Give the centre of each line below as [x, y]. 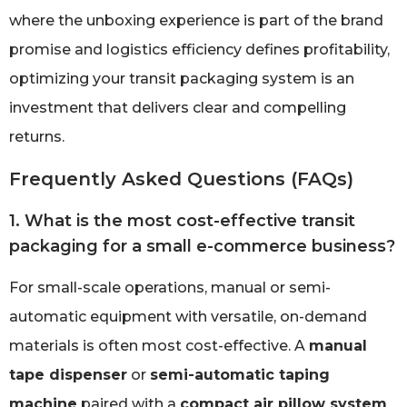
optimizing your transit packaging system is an [182, 78]
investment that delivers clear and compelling [178, 107]
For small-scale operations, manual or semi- [170, 288]
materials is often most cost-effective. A [159, 346]
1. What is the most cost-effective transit [182, 221]
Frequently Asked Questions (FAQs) [181, 179]
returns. [37, 136]
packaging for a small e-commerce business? [202, 247]
